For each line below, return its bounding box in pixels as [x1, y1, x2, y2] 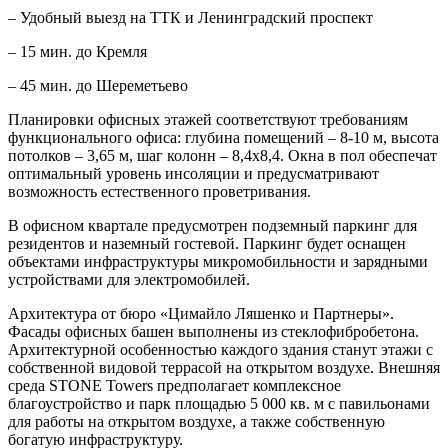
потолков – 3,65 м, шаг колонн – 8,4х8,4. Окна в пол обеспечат [8, 147, 437, 165]
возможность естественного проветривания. [8, 183, 311, 201]
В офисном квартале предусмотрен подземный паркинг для [8, 217, 417, 235]
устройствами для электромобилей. [8, 271, 250, 289]
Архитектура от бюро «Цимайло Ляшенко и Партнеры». [8, 305, 394, 323]
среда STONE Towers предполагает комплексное [8, 377, 341, 395]
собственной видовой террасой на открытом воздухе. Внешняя [8, 359, 440, 377]
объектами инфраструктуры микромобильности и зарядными [8, 253, 428, 271]
